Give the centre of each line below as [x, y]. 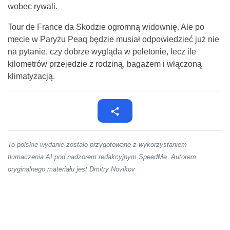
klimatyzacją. [31, 76]
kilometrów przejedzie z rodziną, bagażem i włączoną [105, 64]
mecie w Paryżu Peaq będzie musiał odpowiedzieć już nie [113, 40]
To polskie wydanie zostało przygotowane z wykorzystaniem [97, 145]
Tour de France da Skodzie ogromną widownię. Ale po [106, 27]
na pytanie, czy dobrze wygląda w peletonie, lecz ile [102, 52]
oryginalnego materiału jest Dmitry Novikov [71, 169]
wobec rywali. [33, 7]
